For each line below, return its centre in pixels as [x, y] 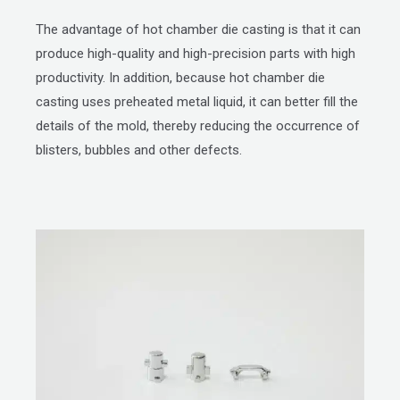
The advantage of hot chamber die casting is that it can [198, 29]
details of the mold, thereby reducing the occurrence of [198, 125]
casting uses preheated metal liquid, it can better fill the [197, 101]
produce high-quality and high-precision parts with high [196, 53]
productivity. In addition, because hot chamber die [180, 77]
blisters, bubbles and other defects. [139, 150]
